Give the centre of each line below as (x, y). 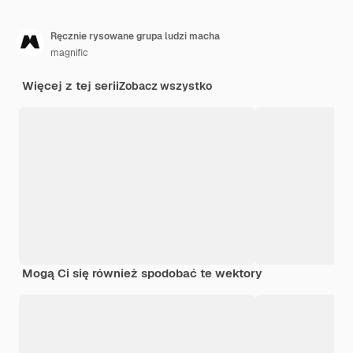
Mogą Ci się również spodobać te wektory (142, 273)
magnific (69, 52)
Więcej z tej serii (71, 85)
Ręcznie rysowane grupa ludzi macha (135, 36)
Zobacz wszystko (165, 85)
